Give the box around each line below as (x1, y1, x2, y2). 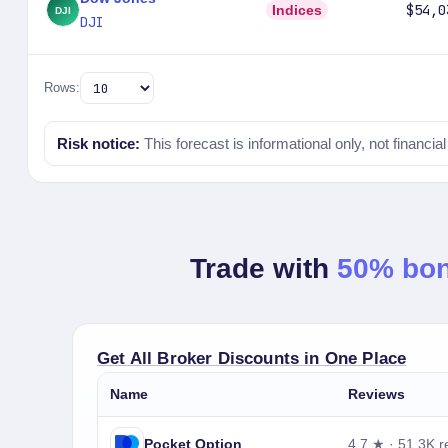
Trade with (190, 253, 337, 284)
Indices (271, 2, 322, 18)
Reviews (348, 386, 405, 402)
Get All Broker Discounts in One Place (97, 349, 407, 368)
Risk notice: (56, 135, 140, 152)
